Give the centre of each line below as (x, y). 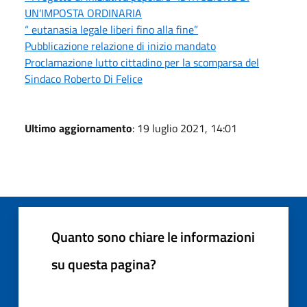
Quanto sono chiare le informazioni (153, 236)
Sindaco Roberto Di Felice (84, 78)
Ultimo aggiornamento (78, 128)
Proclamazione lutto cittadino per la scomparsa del (142, 62)
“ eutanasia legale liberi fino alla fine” (111, 29)
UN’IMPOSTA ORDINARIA (83, 13)
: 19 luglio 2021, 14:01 (185, 128)
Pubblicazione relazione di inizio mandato (120, 46)
